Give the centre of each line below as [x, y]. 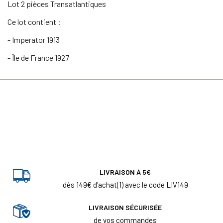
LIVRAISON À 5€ [125, 172]
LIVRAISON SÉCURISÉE [125, 207]
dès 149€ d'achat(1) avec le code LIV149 [125, 184]
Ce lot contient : [34, 21]
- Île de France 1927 [38, 57]
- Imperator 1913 [34, 39]
